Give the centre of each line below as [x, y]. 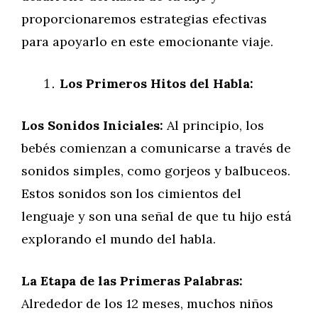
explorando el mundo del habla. [119, 239]
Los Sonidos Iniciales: [92, 125]
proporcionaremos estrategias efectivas [144, 19]
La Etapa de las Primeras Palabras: [132, 281]
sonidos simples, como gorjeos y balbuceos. [156, 171]
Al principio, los [214, 125]
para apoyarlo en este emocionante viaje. [147, 42]
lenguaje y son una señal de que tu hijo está [157, 216]
